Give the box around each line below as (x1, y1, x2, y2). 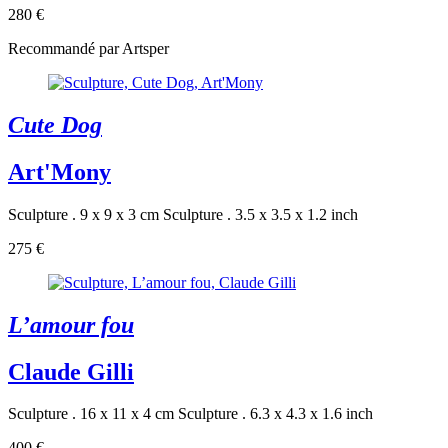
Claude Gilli (8, 358, 134, 385)
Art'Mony (8, 158, 111, 185)
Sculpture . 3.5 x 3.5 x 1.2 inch (163, 205, 358, 223)
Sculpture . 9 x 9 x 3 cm (8, 205, 159, 223)
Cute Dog (8, 111, 102, 138)
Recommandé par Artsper (8, 40, 169, 57)
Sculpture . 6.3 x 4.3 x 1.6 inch (178, 405, 373, 423)
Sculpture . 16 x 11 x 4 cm (8, 405, 174, 423)
